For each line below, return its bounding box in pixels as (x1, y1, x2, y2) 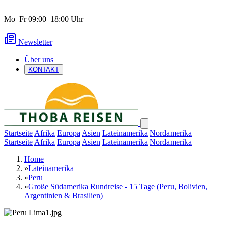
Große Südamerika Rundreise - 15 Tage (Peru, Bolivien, (28, 182, 207, 191)
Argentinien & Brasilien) (24, 191, 103, 200)
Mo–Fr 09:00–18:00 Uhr (4, 15, 83, 23)
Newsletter (18, 38, 52, 46)
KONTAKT (28, 66, 59, 73)
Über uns (24, 55, 53, 64)
